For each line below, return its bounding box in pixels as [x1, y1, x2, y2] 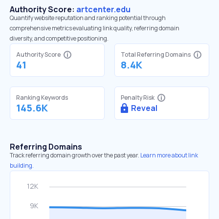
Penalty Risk [121, 93, 154, 102]
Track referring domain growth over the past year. [10, 151, 139, 159]
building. [10, 161, 34, 170]
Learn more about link [140, 151, 198, 159]
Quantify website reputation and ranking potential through [10, 14, 166, 22]
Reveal [131, 103, 157, 113]
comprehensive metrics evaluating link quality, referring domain [10, 24, 179, 32]
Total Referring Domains [121, 50, 191, 59]
